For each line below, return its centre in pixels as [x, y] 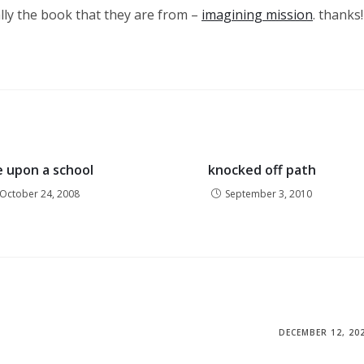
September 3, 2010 [269, 194]
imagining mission [257, 15]
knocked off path [262, 170]
